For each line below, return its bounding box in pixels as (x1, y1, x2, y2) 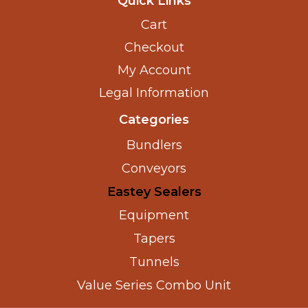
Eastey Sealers (107, 184, 201, 199)
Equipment (119, 207, 189, 223)
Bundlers (126, 137, 182, 153)
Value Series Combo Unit (77, 277, 231, 293)
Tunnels (129, 254, 179, 269)
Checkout (124, 39, 184, 55)
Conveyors (122, 160, 186, 176)
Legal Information (99, 85, 209, 100)
